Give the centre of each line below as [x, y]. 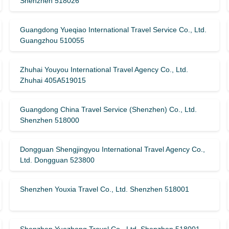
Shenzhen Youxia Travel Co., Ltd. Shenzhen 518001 [104, 189]
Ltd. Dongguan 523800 [57, 160]
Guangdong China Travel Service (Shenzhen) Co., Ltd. [108, 109]
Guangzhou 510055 [52, 40]
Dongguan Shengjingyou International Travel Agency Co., [112, 149]
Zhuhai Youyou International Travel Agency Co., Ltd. [104, 70]
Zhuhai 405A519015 [53, 80]
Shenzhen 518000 [49, 120]
